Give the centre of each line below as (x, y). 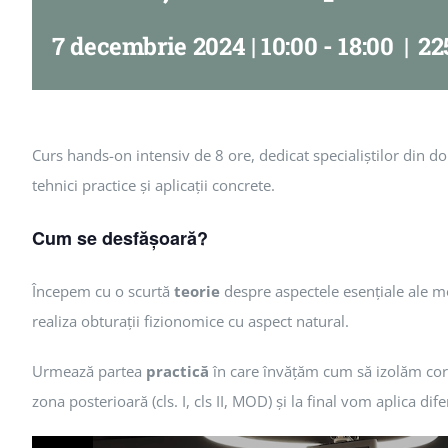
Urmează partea (89, 370)
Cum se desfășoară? (120, 237)
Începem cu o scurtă (103, 290)
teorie (197, 290)
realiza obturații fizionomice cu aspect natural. (190, 320)
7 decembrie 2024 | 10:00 (185, 46)
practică (177, 370)
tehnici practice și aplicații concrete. (153, 184)
